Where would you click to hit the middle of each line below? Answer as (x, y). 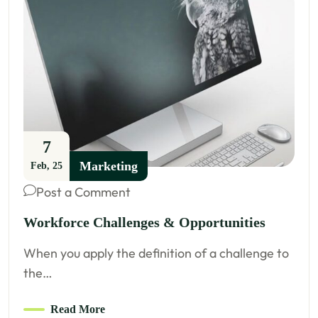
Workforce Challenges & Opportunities (145, 222)
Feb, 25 (47, 165)
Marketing (109, 166)
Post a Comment (84, 192)
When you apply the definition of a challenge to (157, 253)
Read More (78, 309)
